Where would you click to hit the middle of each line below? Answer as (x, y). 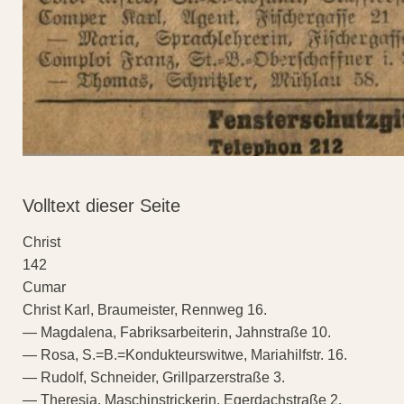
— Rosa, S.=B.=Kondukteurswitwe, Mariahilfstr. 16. (185, 355)
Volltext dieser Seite (101, 206)
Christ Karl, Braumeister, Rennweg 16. (145, 310)
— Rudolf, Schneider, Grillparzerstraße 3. (154, 378)
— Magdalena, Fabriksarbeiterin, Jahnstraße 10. (177, 333)
